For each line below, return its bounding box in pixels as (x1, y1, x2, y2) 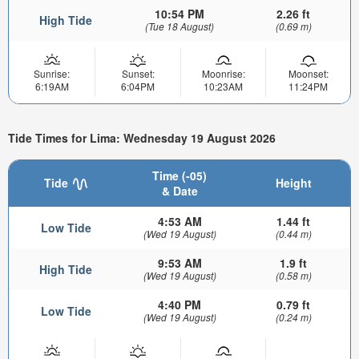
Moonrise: (201, 66, 245, 80)
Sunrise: (34, 66, 70, 80)
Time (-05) (152, 167, 207, 184)
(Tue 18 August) (145, 18, 214, 33)
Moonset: (288, 66, 329, 80)
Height (275, 175, 312, 192)
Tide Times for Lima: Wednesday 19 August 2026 (8, 130, 276, 147)
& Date (161, 183, 198, 200)
